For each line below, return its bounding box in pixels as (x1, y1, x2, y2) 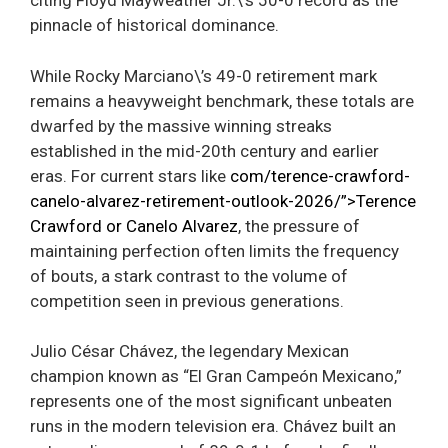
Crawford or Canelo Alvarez (30, 215, 238, 236)
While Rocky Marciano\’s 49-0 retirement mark (30, 65, 377, 86)
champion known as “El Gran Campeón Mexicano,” (30, 366, 402, 387)
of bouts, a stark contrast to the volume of (30, 265, 348, 286)
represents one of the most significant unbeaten (30, 391, 392, 412)
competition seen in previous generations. (30, 290, 344, 311)
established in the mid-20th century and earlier (30, 140, 379, 161)
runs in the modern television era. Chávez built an (30, 416, 396, 437)
